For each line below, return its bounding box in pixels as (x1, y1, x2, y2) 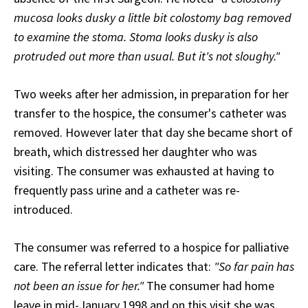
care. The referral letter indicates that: (14, 258, 214, 275)
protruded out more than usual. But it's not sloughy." (14, 48, 280, 65)
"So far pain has (214, 258, 294, 275)
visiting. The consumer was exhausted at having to (14, 163, 274, 179)
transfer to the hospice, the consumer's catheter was (14, 105, 287, 122)
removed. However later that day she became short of (14, 124, 293, 141)
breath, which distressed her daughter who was (14, 144, 257, 160)
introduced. (14, 201, 73, 218)
